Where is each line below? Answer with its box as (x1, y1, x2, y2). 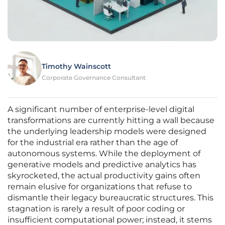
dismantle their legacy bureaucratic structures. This (8, 193, 213, 203)
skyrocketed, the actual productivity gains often (8, 171, 200, 181)
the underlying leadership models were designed (8, 127, 206, 137)
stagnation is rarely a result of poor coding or (8, 204, 185, 214)
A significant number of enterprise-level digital (8, 104, 194, 115)
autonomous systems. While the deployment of (8, 149, 200, 159)
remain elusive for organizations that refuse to (8, 182, 192, 192)
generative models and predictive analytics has (8, 160, 196, 170)
